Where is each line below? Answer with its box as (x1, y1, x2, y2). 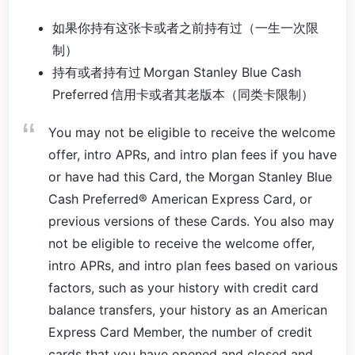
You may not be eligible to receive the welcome (48, 124, 335, 140)
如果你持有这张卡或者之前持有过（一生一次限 (52, 20, 319, 36)
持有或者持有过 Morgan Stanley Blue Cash (52, 64, 301, 80)
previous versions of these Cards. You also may (48, 213, 334, 229)
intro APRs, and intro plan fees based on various (48, 258, 338, 273)
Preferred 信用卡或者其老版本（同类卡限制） (52, 86, 314, 102)
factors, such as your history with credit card (48, 280, 319, 296)
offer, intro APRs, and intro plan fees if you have (48, 147, 337, 162)
